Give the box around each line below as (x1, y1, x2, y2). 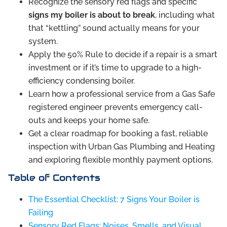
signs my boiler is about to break (28, 10, 155, 20)
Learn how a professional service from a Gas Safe (28, 89, 215, 99)
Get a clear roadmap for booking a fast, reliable (28, 129, 208, 139)
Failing (28, 208, 53, 218)
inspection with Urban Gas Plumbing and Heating (28, 142, 215, 152)
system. (28, 36, 58, 47)
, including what (155, 10, 215, 20)
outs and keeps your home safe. (28, 116, 149, 126)
